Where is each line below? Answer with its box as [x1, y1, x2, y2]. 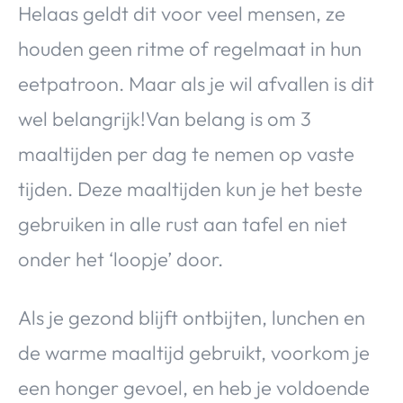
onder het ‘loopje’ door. [18, 246, 223, 273]
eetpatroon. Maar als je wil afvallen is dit [18, 71, 374, 97]
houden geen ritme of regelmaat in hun [18, 36, 362, 62]
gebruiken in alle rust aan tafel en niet [18, 211, 347, 237]
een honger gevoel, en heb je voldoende [18, 375, 370, 401]
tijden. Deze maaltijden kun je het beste [18, 176, 363, 202]
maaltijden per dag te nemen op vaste [18, 141, 354, 167]
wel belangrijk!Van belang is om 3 [18, 106, 311, 132]
